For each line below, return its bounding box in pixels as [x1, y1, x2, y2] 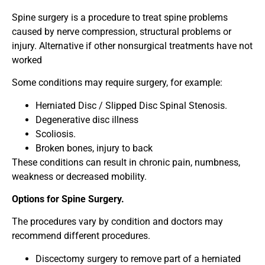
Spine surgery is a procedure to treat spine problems [12, 11, 228, 23]
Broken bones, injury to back [35, 142, 153, 154]
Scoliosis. [35, 128, 80, 140]
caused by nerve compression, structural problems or [12, 25, 231, 37]
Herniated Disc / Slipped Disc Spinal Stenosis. [35, 99, 227, 111]
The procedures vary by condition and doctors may [12, 216, 223, 228]
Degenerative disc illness [35, 114, 143, 125]
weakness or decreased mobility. [12, 170, 147, 182]
